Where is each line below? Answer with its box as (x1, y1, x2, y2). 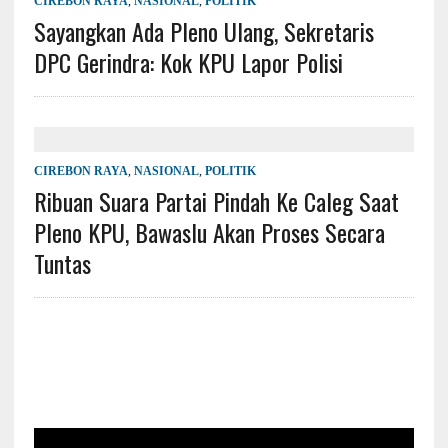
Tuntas (33, 244, 91, 281)
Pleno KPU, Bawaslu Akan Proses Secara (33, 213, 385, 250)
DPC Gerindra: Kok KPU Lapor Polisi (33, 43, 343, 80)
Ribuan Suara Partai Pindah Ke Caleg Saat (33, 182, 399, 219)
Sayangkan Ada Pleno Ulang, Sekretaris (33, 12, 374, 49)
